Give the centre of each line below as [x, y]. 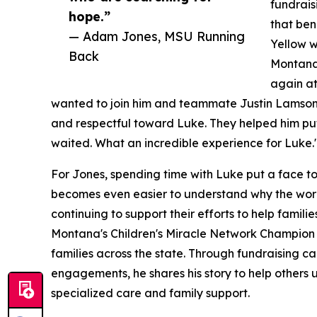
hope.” [90, 17]
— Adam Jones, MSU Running [157, 36]
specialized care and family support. [150, 293]
